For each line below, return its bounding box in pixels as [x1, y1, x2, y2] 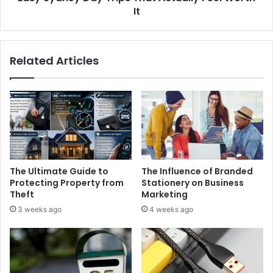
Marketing [141, 188, 188, 200]
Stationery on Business [141, 176, 244, 189]
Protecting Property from [10, 176, 124, 189]
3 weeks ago [18, 204, 62, 214]
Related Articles [10, 52, 99, 68]
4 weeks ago [149, 204, 193, 214]
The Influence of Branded [141, 165, 253, 177]
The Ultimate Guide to [10, 165, 108, 177]
